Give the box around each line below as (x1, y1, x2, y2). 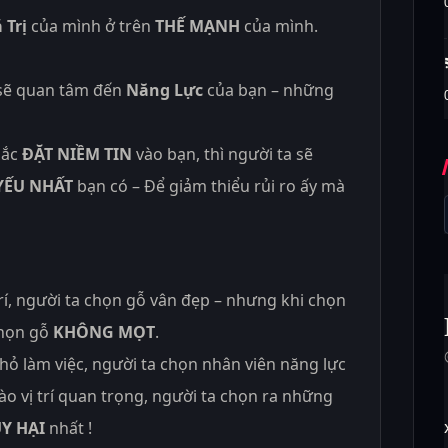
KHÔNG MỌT (53, 320, 155, 343)
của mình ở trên (27, 14, 155, 37)
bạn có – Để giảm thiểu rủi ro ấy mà (73, 174, 345, 197)
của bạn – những (203, 78, 334, 101)
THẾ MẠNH (155, 14, 240, 37)
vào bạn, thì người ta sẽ (132, 142, 313, 165)
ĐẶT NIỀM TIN (22, 142, 132, 165)
